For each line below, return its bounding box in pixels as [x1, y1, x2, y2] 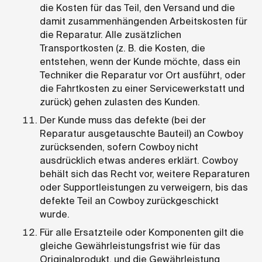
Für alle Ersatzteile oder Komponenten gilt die [40, 226, 244, 239]
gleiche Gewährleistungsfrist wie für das [40, 239, 220, 252]
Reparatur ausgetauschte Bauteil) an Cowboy [40, 127, 243, 140]
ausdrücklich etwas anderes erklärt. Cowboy [40, 154, 237, 167]
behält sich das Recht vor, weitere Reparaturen [40, 167, 250, 180]
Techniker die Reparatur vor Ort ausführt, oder [40, 68, 246, 81]
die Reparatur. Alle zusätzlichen [40, 28, 181, 41]
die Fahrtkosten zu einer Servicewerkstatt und [40, 82, 244, 95]
